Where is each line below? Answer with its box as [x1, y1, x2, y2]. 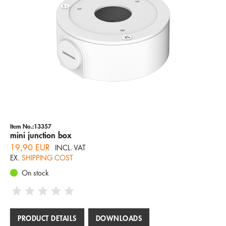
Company [98, 6, 128, 16]
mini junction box [10, 130, 72, 140]
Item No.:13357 [10, 122, 51, 130]
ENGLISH [25, 62, 52, 71]
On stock [22, 168, 49, 178]
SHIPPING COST [22, 153, 73, 162]
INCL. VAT [55, 143, 86, 152]
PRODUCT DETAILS [18, 213, 77, 223]
